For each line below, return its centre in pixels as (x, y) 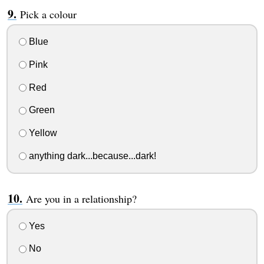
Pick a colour (48, 14)
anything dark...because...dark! (91, 156)
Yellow (42, 133)
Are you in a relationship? (81, 198)
